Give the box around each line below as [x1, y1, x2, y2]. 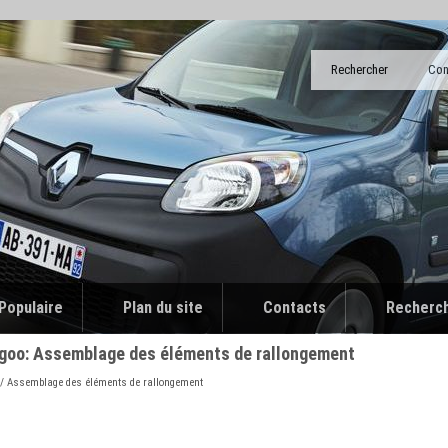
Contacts [263, 298, 326, 317]
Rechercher [331, 62, 388, 77]
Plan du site [123, 298, 203, 317]
